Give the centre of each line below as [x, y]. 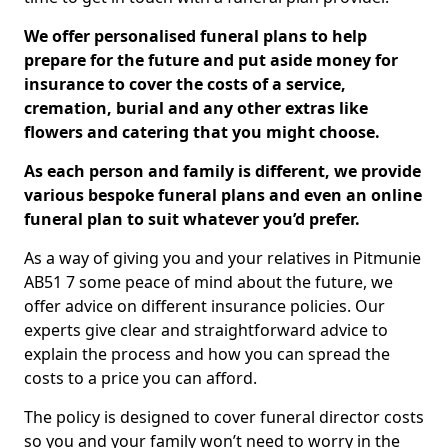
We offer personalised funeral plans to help [195, 36]
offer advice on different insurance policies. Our [204, 306]
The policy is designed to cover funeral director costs [224, 417]
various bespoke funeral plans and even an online [223, 195]
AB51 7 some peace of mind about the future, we [208, 282]
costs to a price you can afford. [140, 378]
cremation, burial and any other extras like [196, 108]
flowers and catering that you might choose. [202, 132]
